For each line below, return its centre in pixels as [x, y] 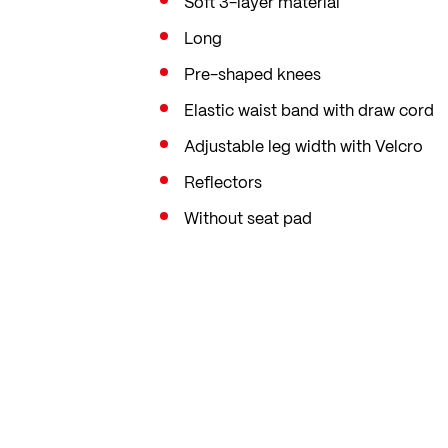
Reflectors [223, 182]
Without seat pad [248, 218]
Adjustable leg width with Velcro [303, 146]
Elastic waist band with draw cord [309, 110]
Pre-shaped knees [252, 74]
